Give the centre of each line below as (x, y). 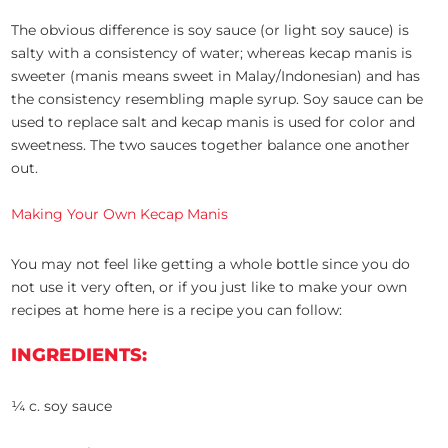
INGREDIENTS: (79, 355)
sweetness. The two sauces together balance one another (211, 145)
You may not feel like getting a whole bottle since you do (211, 264)
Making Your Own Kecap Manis (120, 214)
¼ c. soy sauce (62, 406)
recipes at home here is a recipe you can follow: (177, 310)
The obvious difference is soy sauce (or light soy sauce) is (210, 30)
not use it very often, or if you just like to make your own (209, 287)
